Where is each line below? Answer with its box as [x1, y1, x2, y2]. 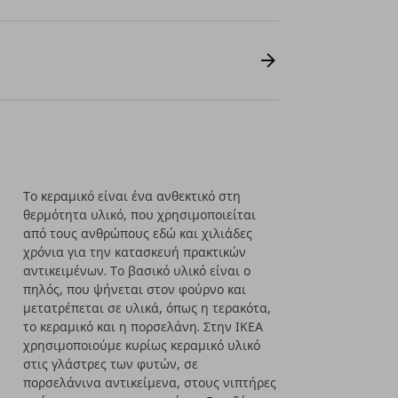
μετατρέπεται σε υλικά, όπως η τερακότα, [23, 299, 272, 316]
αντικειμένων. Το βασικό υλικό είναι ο [23, 262, 251, 279]
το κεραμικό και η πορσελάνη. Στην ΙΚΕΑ [23, 318, 264, 335]
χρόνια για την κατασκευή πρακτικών [23, 243, 247, 260]
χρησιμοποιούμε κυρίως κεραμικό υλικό [23, 337, 261, 354]
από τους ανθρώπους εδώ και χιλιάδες [23, 225, 253, 242]
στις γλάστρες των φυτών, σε [23, 355, 199, 372]
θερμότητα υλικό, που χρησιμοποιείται [23, 206, 257, 223]
